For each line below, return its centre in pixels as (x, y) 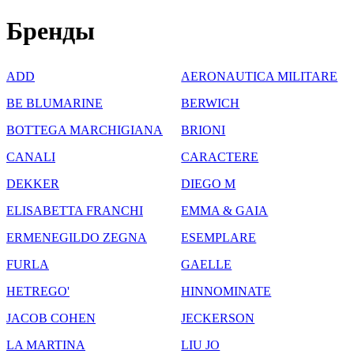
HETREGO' (38, 291)
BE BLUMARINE (55, 103)
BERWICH (211, 103)
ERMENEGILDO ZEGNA (77, 237)
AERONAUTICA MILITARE (260, 76)
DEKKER (33, 183)
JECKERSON (218, 318)
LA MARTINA (46, 345)
